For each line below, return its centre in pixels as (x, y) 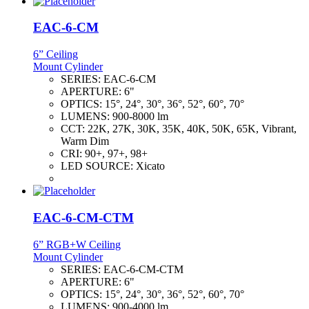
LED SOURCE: (98, 166)
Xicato (150, 166)
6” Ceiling (56, 54)
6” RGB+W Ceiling (77, 244)
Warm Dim (85, 141)
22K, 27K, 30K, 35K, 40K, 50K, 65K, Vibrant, (192, 129)
